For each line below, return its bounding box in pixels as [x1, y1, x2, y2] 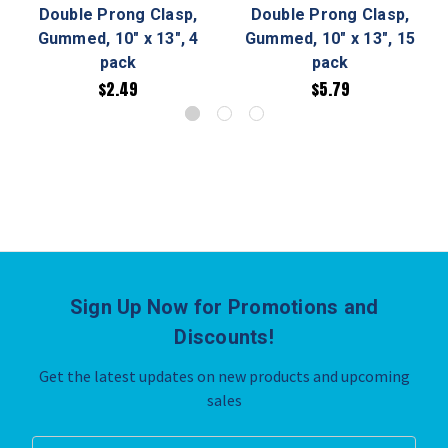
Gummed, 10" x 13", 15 [244, 29, 416, 49]
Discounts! [174, 325, 274, 350]
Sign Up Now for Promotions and [69, 295, 379, 320]
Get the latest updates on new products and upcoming [38, 366, 410, 387]
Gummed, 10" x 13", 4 [37, 29, 199, 49]
